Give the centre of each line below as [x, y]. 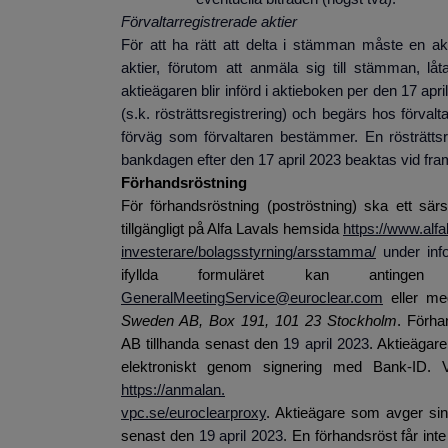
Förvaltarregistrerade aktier [209, 21]
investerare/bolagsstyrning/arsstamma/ [248, 251]
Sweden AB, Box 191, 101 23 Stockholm [259, 320]
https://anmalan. [173, 389]
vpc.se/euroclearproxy [193, 412]
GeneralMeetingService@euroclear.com [252, 297]
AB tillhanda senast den [202, 343]
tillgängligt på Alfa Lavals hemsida [232, 228]
